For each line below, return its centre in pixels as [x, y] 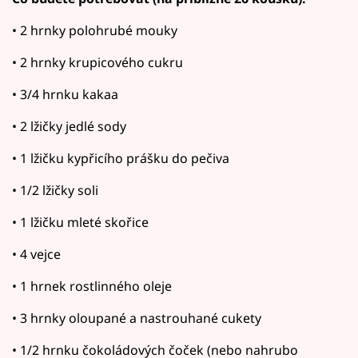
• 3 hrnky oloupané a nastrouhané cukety [137, 318]
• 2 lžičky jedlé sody [69, 126]
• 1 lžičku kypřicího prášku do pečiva [121, 158]
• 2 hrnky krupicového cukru [97, 62]
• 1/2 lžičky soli [55, 190]
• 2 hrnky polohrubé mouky [95, 30]
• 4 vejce [36, 254]
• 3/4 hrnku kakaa [65, 94]
